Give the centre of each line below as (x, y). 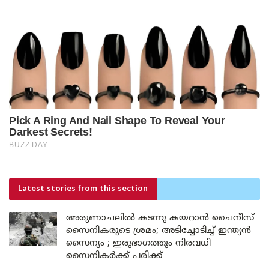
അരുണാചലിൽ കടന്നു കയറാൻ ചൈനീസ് (160, 218)
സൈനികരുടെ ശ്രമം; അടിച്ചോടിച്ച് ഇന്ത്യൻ (159, 231)
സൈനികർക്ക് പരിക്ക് (114, 256)
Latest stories (48, 189)
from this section (113, 189)
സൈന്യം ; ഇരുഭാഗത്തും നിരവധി (138, 243)
